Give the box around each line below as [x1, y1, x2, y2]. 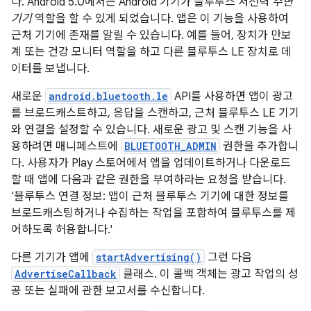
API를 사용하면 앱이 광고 [171, 90, 293, 103]
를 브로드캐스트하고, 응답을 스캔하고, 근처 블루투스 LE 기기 [11, 106, 299, 120]
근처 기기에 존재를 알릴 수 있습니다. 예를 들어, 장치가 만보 [11, 28, 292, 42]
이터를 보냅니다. [11, 62, 90, 76]
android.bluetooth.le [49, 90, 168, 103]
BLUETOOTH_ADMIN [124, 140, 217, 153]
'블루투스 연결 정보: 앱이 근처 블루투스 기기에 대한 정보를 [11, 190, 289, 203]
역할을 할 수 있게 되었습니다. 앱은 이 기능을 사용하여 [32, 12, 289, 26]
